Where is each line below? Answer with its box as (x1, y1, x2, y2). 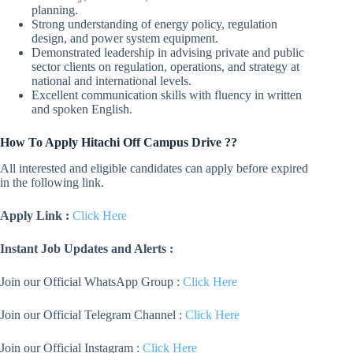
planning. (32, 3, 78, 17)
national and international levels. (32, 74, 191, 88)
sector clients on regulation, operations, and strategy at (32, 60, 299, 74)
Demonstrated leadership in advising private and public (32, 46, 304, 60)
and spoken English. (32, 102, 132, 117)
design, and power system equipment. (32, 32, 218, 46)
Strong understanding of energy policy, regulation (32, 17, 277, 32)
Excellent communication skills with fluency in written (32, 88, 302, 102)
